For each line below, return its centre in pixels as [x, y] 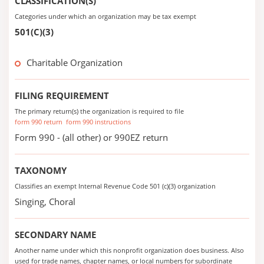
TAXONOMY [41, 170]
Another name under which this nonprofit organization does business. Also [129, 250]
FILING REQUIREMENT [62, 95]
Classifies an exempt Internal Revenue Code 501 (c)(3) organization [115, 186]
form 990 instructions [98, 122]
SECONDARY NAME [55, 235]
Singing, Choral [45, 202]
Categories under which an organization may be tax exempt [105, 16]
